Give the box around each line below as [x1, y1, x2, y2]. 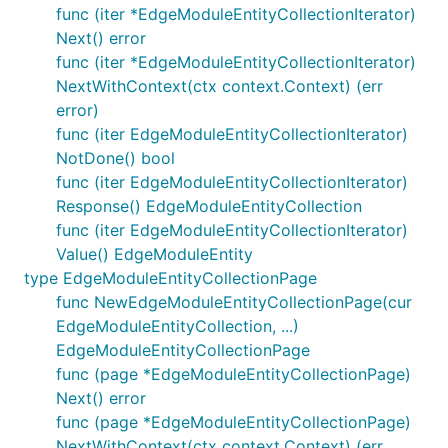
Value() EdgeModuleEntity [56, 244, 253, 264]
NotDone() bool [56, 148, 175, 168]
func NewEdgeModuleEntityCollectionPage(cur [56, 292, 412, 312]
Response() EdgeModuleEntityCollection [56, 196, 362, 216]
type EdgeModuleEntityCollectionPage [24, 268, 317, 288]
